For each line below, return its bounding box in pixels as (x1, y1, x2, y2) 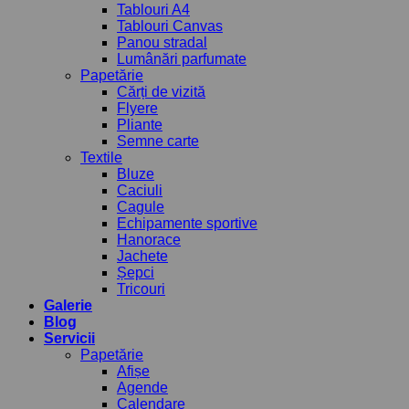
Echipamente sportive (117, 215, 257, 231)
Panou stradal (117, 34, 207, 50)
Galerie (44, 297, 92, 313)
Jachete (117, 247, 168, 264)
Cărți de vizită (117, 83, 205, 100)
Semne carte (117, 132, 199, 149)
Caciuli (117, 182, 163, 198)
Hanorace (117, 231, 181, 247)
